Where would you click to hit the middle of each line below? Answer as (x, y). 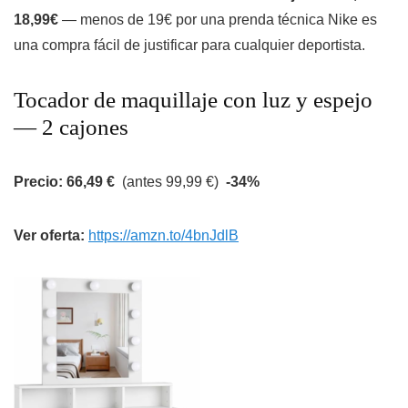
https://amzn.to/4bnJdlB (163, 236)
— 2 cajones (71, 127)
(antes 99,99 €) (170, 182)
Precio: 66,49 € (64, 182)
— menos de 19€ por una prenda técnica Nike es (218, 20)
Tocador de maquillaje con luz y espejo (193, 100)
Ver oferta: (51, 236)
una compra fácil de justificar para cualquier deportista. (189, 46)
